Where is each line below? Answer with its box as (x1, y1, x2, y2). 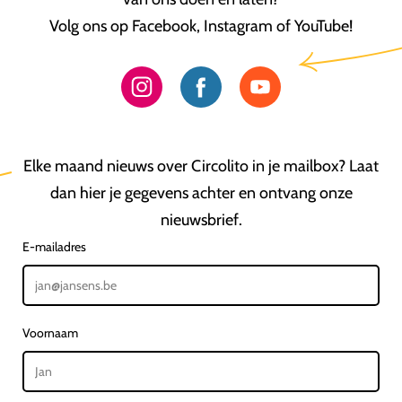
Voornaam (22, 324, 78, 341)
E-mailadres (22, 238, 86, 255)
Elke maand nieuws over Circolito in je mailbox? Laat (23, 155, 379, 176)
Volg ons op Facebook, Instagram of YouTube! (49, 15, 353, 36)
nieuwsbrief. (160, 209, 242, 230)
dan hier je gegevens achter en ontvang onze (49, 182, 353, 203)
